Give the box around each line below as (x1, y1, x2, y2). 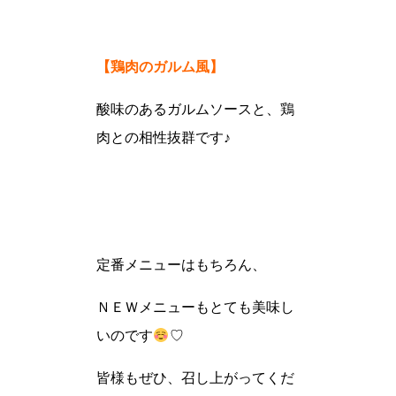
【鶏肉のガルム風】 (96, 58, 225, 74)
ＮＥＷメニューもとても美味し (96, 299, 295, 315)
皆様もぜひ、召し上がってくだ (96, 369, 295, 385)
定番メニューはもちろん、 (96, 256, 267, 272)
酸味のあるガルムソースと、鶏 (96, 101, 295, 117)
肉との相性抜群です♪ (96, 129, 232, 145)
